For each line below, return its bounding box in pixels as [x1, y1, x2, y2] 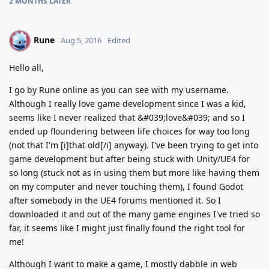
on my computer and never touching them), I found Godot [9, 181, 243, 193]
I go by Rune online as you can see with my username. [9, 84, 229, 96]
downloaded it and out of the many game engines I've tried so [9, 208, 260, 220]
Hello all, [9, 62, 44, 74]
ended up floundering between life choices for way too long [9, 125, 250, 138]
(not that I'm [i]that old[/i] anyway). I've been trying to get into [9, 139, 258, 151]
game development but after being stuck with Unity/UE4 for [9, 153, 250, 165]
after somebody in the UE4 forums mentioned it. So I [9, 195, 221, 207]
